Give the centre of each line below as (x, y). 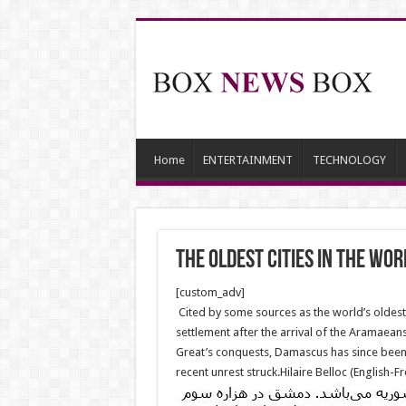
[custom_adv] (210, 292)
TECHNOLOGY (349, 160)
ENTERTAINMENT (247, 160)
